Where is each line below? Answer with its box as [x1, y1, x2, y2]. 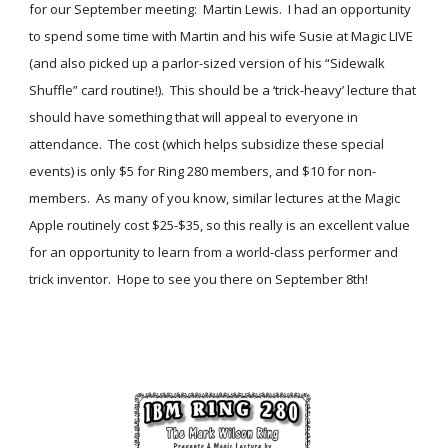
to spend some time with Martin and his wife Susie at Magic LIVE [29, 27, 414, 45]
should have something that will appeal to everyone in [29, 108, 359, 126]
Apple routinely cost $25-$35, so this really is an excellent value [29, 216, 411, 234]
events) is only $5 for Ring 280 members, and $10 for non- [29, 162, 377, 180]
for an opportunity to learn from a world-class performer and [29, 243, 399, 261]
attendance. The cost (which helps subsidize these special [29, 135, 385, 153]
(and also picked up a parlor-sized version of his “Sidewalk [29, 54, 386, 72]
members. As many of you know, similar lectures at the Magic [29, 189, 401, 207]
